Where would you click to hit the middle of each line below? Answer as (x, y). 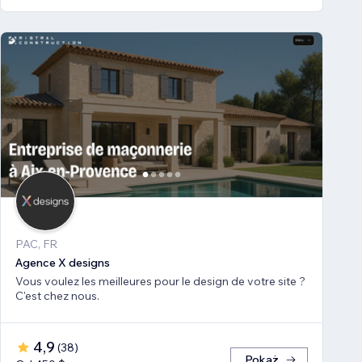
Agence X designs (63, 263)
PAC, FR (36, 244)
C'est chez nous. (57, 296)
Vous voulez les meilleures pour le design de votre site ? (160, 282)
